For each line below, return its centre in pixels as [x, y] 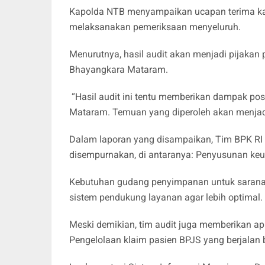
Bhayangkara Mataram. [119, 69]
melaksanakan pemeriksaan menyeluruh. [156, 27]
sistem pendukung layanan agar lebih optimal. [166, 197]
